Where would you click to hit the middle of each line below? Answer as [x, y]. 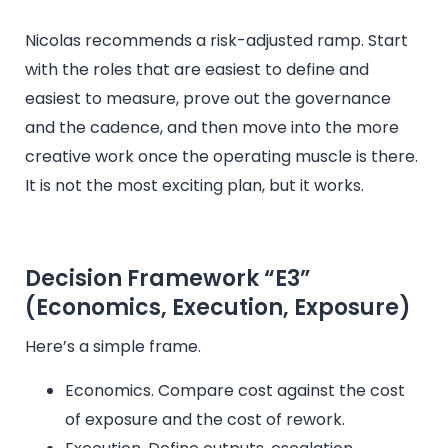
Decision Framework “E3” [168, 279]
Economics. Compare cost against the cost [235, 390]
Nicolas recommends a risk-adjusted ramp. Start [216, 41]
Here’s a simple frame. [113, 347]
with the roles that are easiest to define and [197, 70]
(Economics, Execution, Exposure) [218, 308]
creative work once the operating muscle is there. [221, 157]
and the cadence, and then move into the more [212, 128]
